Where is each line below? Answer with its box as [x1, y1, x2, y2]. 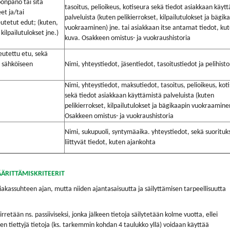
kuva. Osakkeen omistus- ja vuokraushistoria [65, 34, 190, 42]
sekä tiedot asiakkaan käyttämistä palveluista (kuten [65, 92, 214, 100]
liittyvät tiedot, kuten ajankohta [65, 139, 156, 146]
